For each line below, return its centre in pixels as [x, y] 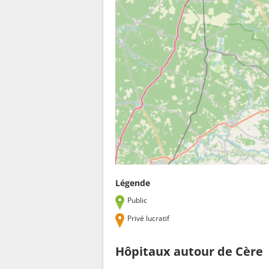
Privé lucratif [149, 218]
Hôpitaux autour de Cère [189, 251]
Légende [133, 183]
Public [138, 200]
